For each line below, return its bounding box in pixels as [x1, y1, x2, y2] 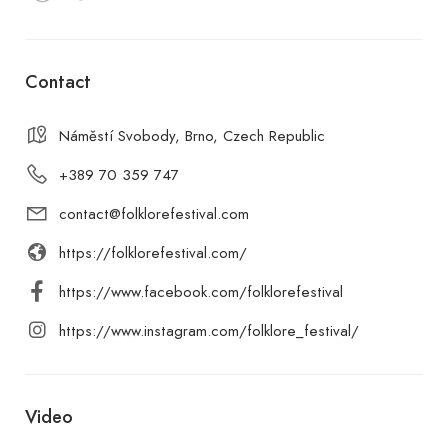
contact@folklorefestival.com [59, 202, 249, 225]
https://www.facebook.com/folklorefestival [59, 280, 343, 303]
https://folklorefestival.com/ [59, 241, 247, 264]
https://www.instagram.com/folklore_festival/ [59, 319, 359, 342]
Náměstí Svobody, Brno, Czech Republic [59, 124, 325, 147]
